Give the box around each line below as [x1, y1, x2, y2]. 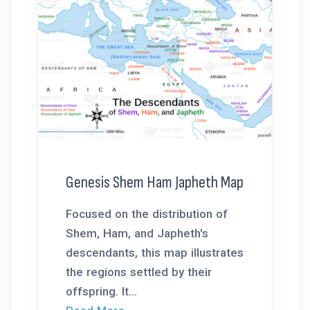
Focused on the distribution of [66, 206, 228, 221]
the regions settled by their [66, 264, 212, 279]
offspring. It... [66, 284, 137, 298]
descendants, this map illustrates [66, 245, 244, 259]
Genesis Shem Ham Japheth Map [66, 172, 244, 192]
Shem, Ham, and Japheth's [66, 226, 208, 240]
